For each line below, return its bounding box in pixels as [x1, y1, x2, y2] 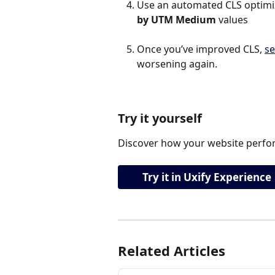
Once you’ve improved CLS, [137, 42, 265, 56]
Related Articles [118, 241, 225, 260]
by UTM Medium [137, 12, 216, 26]
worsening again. [137, 56, 217, 71]
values [216, 12, 248, 26]
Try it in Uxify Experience [142, 169, 271, 184]
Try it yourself [118, 109, 202, 126]
